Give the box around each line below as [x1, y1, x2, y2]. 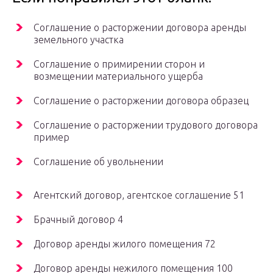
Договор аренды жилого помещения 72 [34, 238, 216, 250]
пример [34, 132, 69, 143]
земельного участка [34, 34, 124, 46]
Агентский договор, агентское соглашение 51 [34, 190, 244, 201]
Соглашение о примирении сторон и [34, 58, 205, 70]
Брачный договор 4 [34, 214, 123, 225]
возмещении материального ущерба [34, 71, 203, 82]
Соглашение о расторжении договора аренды [34, 22, 246, 34]
